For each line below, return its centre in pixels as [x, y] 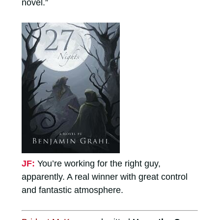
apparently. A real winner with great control [104, 177]
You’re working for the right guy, [99, 163]
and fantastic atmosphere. [72, 190]
